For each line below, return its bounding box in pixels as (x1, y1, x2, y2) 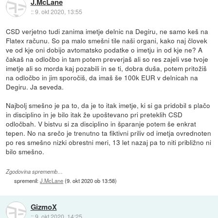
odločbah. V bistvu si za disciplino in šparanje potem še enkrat (6, 118, 197, 128)
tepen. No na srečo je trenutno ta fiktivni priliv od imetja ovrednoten (6, 127, 212, 138)
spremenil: (14, 176, 40, 184)
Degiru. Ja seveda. (6, 81, 64, 91)
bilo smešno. (6, 146, 45, 156)
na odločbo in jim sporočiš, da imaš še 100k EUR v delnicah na (6, 72, 199, 82)
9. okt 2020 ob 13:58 (67, 176, 115, 184)
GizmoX (30, 201, 57, 213)
